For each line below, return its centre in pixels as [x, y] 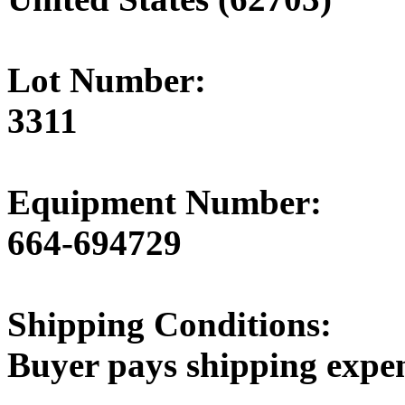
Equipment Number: [165, 202]
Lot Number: [107, 80]
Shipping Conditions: [170, 324]
